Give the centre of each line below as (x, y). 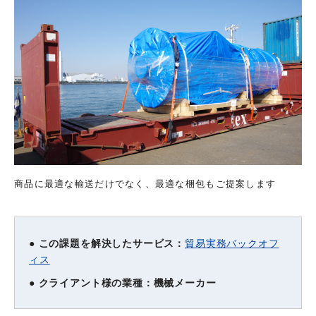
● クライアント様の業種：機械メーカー (123, 282)
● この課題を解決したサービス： (107, 243)
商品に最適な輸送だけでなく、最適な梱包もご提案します (145, 183)
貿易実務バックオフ (232, 243)
